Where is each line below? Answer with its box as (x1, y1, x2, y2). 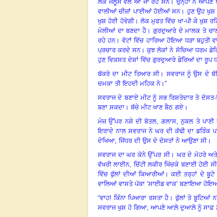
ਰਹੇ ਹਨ (98, 36, 116, 44)
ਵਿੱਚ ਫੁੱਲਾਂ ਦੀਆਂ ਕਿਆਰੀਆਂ (98, 170, 165, 178)
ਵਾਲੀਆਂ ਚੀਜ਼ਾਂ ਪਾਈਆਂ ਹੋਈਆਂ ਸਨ (98, 7, 181, 15)
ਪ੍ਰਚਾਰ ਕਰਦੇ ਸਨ (98, 46, 141, 54)
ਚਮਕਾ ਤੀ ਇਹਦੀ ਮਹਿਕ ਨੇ (98, 79, 160, 87)
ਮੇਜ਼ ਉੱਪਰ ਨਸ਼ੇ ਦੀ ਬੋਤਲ (98, 117, 157, 125)
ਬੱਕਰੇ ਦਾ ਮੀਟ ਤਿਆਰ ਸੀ (98, 70, 160, 77)
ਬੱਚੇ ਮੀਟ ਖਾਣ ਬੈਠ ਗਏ (131, 103, 184, 111)
